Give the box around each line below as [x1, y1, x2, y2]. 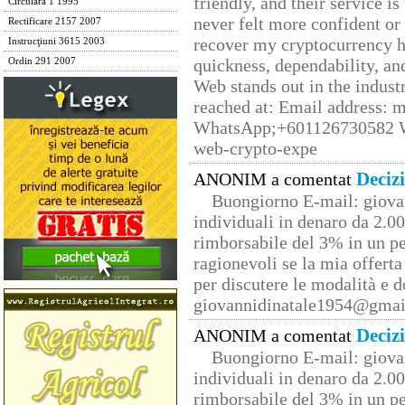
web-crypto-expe [193, 138, 317, 159]
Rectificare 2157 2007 [8, 16, 101, 26]
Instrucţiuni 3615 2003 [8, 36, 105, 46]
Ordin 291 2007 [8, 56, 76, 66]
